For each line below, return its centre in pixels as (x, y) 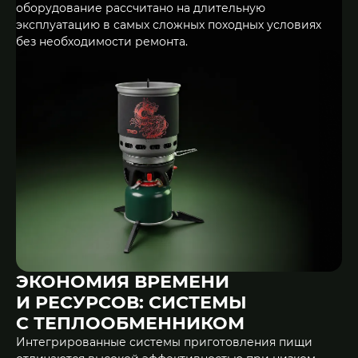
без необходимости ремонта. (102, 41)
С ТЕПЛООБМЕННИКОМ (130, 324)
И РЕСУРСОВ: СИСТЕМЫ (131, 303)
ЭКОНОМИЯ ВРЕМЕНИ (123, 282)
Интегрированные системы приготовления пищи (164, 342)
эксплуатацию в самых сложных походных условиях (169, 24)
